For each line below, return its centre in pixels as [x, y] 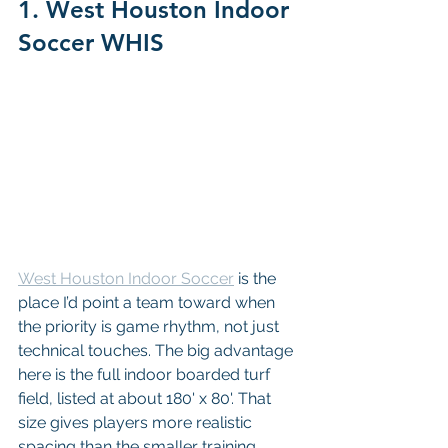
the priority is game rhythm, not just [150, 326]
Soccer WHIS [91, 42]
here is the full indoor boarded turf [146, 374]
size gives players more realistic [137, 422]
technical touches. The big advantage [157, 350]
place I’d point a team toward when [148, 302]
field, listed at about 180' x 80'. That [146, 398]
